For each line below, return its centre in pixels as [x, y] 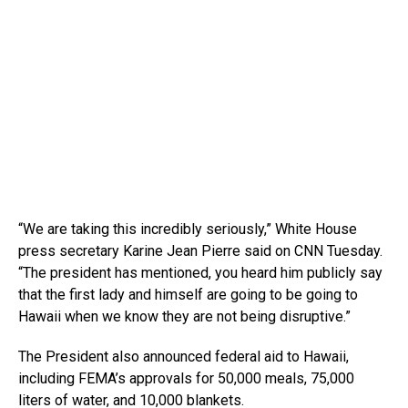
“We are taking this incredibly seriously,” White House [188, 229]
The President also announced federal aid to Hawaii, [184, 356]
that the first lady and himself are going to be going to [188, 294]
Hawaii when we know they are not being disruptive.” [184, 316]
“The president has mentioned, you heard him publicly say [200, 272]
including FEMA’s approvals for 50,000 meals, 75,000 [186, 378]
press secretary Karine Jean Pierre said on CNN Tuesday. [200, 250]
